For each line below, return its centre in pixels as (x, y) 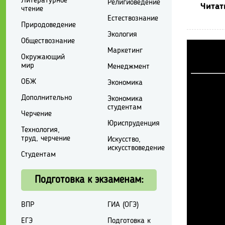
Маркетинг (125, 50)
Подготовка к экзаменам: (89, 180)
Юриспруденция (133, 123)
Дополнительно (46, 98)
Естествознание (133, 18)
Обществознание (48, 41)
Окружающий (43, 57)
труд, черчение (46, 138)
